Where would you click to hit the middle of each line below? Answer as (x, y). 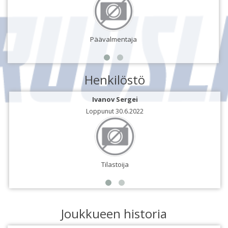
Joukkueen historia (114, 213)
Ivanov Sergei (115, 99)
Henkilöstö (115, 79)
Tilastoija (115, 164)
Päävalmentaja (113, 39)
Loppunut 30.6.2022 (115, 111)
